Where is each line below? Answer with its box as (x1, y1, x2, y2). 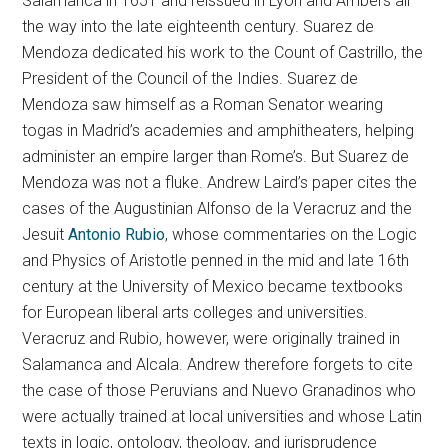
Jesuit (22, 225, 69, 244)
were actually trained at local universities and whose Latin (22, 407, 423, 426)
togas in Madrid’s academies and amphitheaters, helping (22, 121, 415, 140)
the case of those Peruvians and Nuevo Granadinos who (22, 381, 417, 400)
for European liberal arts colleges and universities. (22, 303, 369, 322)
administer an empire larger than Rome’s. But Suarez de (22, 147, 410, 166)
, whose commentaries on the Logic (165, 225, 418, 244)
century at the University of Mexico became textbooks (22, 277, 404, 296)
